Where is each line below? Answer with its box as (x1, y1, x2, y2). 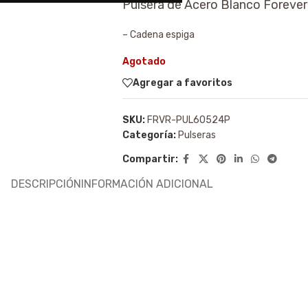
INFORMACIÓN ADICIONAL (81, 177, 213, 190)
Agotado (122, 56, 166, 67)
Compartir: (122, 153, 178, 165)
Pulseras (177, 129, 216, 141)
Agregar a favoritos (132, 76, 232, 89)
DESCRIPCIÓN (11, 177, 81, 190)
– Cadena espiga (122, 29, 195, 41)
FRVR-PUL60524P (146, 114, 230, 126)
